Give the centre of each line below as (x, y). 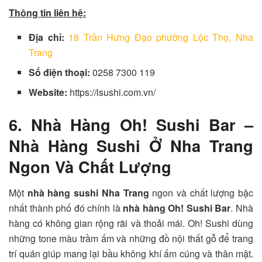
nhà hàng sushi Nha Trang (88, 192)
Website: (49, 92)
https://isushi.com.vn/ (113, 92)
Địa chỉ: (49, 37)
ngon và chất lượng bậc (201, 192)
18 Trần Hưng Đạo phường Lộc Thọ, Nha (161, 37)
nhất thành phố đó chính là (66, 208)
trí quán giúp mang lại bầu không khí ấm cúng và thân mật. (131, 253)
